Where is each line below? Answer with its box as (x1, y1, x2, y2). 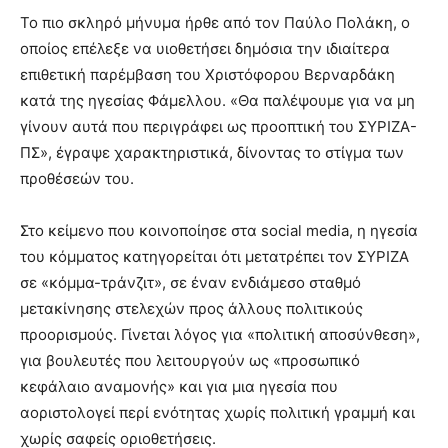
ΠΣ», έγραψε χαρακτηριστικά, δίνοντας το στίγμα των (20, 142, 404, 162)
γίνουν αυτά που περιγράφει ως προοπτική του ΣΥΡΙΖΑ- (20, 116, 417, 136)
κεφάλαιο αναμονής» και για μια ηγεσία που (20, 376, 338, 396)
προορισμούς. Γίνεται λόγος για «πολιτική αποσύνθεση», (20, 324, 420, 344)
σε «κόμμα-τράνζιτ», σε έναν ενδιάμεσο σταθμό (20, 272, 361, 292)
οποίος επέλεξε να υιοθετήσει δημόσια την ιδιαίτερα (20, 38, 390, 58)
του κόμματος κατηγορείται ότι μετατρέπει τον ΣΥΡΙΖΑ (20, 246, 409, 266)
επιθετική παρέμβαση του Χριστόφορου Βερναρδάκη (20, 64, 395, 84)
